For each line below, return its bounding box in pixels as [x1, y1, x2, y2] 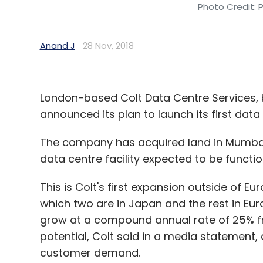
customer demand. [39, 245, 140, 261]
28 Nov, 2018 [82, 39, 134, 52]
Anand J [39, 39, 75, 52]
